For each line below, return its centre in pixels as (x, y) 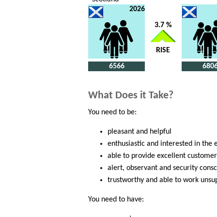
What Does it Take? (131, 96)
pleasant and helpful (139, 132)
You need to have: (116, 200)
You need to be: (112, 113)
